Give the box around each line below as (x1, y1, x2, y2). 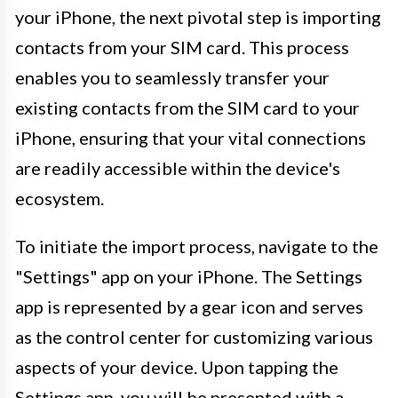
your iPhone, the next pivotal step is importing (15, 5, 381, 28)
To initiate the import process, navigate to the (15, 235, 378, 257)
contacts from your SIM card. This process (15, 36, 349, 58)
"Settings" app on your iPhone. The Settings (15, 265, 362, 287)
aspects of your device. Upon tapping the (15, 355, 338, 378)
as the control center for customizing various (15, 325, 373, 347)
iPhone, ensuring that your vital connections (15, 126, 366, 148)
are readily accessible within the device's (15, 156, 340, 179)
